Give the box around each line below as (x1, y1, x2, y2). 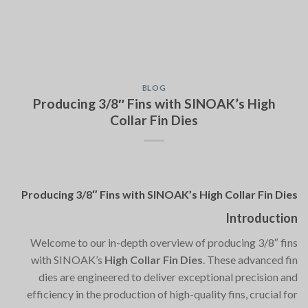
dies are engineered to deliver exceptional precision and (38, 269, 298, 283)
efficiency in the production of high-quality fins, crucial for (27, 287, 298, 300)
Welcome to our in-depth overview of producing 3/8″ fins (30, 235, 298, 249)
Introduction (225, 210, 298, 225)
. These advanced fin (203, 252, 298, 266)
